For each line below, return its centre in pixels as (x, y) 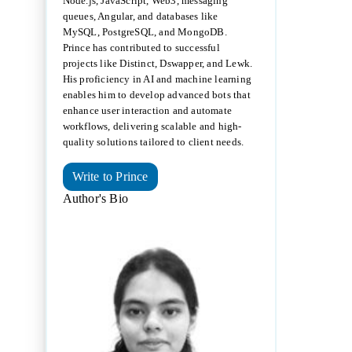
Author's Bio (95, 199)
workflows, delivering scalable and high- (152, 126)
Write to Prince (110, 177)
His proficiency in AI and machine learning (157, 79)
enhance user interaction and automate (147, 111)
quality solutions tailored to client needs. (153, 142)
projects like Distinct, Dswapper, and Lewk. (158, 64)
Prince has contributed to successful (141, 48)
